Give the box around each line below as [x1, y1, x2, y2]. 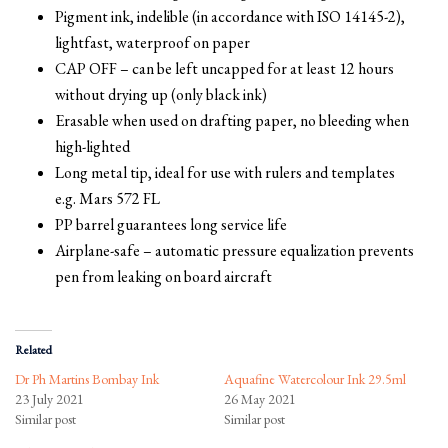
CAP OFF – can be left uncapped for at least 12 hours [55, 57, 394, 79]
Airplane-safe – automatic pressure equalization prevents [55, 239, 414, 261]
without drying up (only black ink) [55, 83, 267, 105]
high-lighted [55, 135, 130, 157]
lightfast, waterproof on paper [55, 31, 250, 53]
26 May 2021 [224, 389, 296, 408]
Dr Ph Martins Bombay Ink [15, 369, 159, 388]
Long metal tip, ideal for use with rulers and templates [55, 161, 395, 183]
